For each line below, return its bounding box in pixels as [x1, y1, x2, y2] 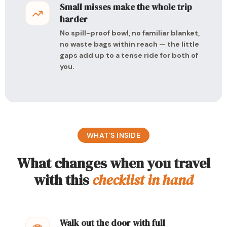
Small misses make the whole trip [60, 1, 192, 13]
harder [60, 13, 88, 25]
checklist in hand [92, 170, 193, 190]
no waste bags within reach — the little [60, 40, 199, 49]
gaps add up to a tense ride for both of [60, 51, 198, 60]
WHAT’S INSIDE [86, 131, 141, 140]
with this [34, 170, 92, 190]
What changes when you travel [17, 154, 210, 173]
